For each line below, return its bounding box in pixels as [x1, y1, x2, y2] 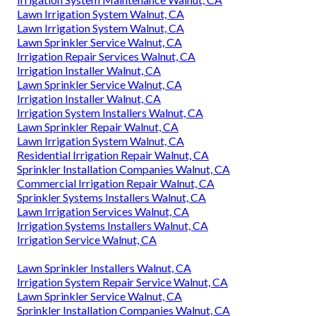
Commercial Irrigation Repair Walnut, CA [17, 176, 214, 190]
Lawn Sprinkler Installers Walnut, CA [17, 261, 191, 275]
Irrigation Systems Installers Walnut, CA [17, 219, 208, 233]
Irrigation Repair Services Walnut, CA [17, 49, 195, 63]
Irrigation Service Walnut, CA [17, 233, 157, 247]
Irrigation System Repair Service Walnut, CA [17, 275, 228, 289]
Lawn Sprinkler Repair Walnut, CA [17, 120, 178, 134]
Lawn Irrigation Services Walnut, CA [17, 205, 189, 219]
